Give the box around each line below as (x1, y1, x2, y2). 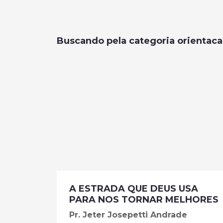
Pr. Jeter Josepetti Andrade (69, 210, 187, 220)
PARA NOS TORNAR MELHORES (69, 194, 219, 205)
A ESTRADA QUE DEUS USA (69, 183, 198, 194)
